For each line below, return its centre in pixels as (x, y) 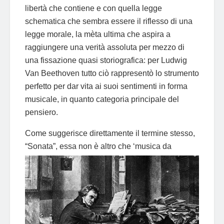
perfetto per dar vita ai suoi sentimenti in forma (106, 86)
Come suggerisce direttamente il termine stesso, (110, 133)
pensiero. (41, 112)
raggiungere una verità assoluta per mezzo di (105, 47)
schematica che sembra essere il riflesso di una (109, 21)
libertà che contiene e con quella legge (93, 8)
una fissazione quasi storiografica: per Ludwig (106, 60)
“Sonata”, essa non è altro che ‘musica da (98, 146)
